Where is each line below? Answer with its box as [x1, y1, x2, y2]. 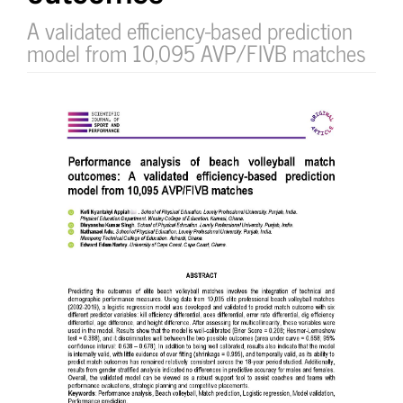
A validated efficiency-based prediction [27, 10, 353, 49]
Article [26, 83, 100, 130]
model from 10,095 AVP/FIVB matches [27, 32, 366, 71]
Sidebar [26, 114, 112, 162]
